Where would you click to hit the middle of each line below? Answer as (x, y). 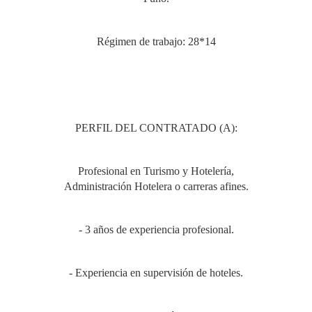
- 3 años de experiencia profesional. (156, 229)
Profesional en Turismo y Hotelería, (156, 171)
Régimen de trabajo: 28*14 (156, 41)
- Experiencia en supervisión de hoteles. (156, 273)
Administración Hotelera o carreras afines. (156, 186)
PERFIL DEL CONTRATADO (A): (156, 128)
